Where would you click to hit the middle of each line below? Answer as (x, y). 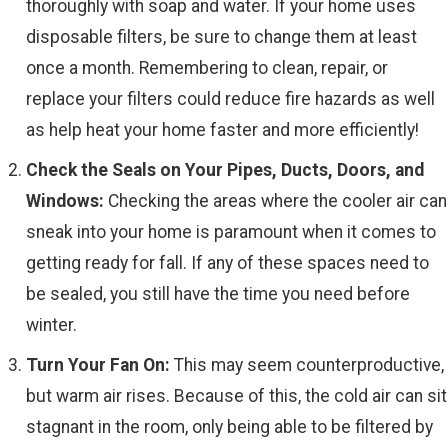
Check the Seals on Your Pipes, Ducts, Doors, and (225, 170)
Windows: (65, 201)
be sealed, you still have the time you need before (218, 294)
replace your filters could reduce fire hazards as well (231, 99)
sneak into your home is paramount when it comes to (231, 232)
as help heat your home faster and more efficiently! (223, 130)
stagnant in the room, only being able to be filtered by (230, 426)
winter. (52, 325)
